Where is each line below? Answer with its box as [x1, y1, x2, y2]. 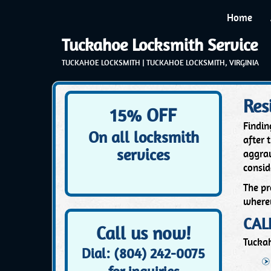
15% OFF [110, 105, 177, 126]
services [117, 145, 170, 165]
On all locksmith [88, 128, 199, 147]
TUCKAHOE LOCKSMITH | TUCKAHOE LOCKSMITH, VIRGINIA [62, 58, 259, 67]
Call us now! [96, 223, 191, 244]
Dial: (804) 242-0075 [82, 246, 205, 263]
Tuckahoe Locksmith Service [62, 35, 258, 55]
